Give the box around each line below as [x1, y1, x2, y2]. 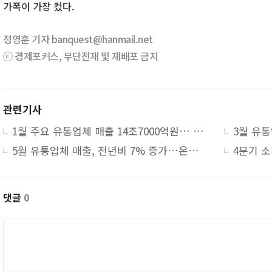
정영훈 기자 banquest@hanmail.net [3, 32, 153, 46]
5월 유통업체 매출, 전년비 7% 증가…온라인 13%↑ [188, 143, 199, 158]
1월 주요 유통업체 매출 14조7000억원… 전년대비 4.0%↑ [193, 123, 204, 138]
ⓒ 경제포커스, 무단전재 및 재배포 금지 [3, 49, 158, 63]
